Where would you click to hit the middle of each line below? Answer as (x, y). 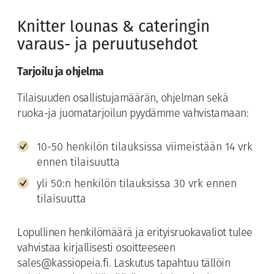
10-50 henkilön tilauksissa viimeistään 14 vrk (145, 148)
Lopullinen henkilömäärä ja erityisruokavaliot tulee (135, 234)
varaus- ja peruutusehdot (107, 45)
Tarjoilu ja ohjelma (61, 72)
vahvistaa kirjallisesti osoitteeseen (96, 249)
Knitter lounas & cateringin (113, 27)
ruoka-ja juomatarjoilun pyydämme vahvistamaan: (133, 114)
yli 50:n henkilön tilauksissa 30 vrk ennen (137, 185)
